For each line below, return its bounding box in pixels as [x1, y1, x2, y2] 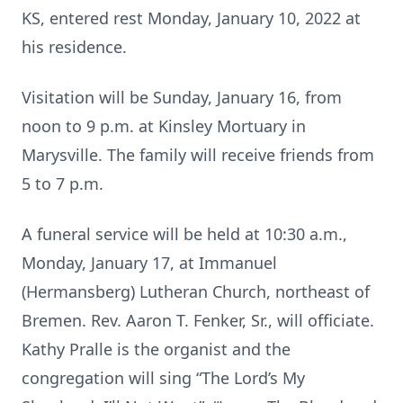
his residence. [22, 36, 127, 58]
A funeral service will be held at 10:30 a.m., [22, 223, 347, 245]
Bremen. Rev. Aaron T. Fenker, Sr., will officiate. [22, 309, 374, 331]
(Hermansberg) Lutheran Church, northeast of [22, 281, 370, 302]
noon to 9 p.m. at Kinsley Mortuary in [22, 115, 306, 137]
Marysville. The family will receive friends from [22, 144, 374, 166]
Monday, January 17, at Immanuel [22, 252, 277, 273]
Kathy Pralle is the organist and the [22, 338, 291, 360]
